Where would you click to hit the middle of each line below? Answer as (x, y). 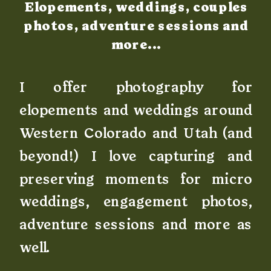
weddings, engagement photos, (136, 202)
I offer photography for (136, 88)
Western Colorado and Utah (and (136, 134)
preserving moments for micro (136, 179)
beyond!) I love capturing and (136, 156)
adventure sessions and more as (136, 225)
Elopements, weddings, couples (136, 8)
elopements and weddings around (136, 111)
